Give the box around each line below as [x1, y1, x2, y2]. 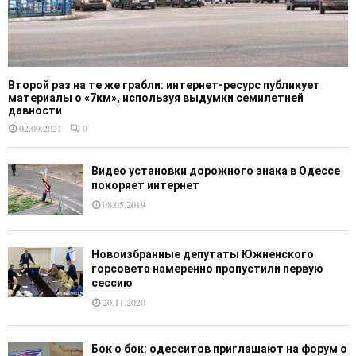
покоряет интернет [91, 179, 199, 192]
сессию [91, 276, 133, 289]
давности [8, 104, 62, 118]
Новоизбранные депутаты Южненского [91, 247, 314, 261]
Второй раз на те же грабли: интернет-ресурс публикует [8, 79, 320, 92]
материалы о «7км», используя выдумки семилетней [8, 91, 304, 105]
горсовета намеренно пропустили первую [91, 261, 323, 275]
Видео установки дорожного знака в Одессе [91, 164, 340, 178]
